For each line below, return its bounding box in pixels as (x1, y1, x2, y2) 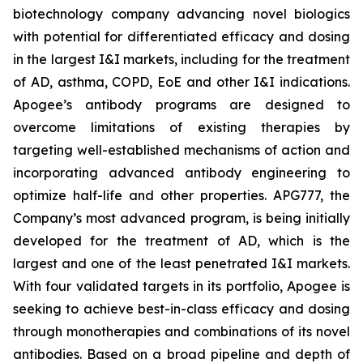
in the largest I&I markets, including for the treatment (13, 51, 350, 67)
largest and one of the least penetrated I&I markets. (13, 255, 350, 271)
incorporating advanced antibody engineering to (13, 164, 350, 181)
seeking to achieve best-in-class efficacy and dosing (13, 301, 350, 317)
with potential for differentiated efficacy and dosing (13, 28, 350, 45)
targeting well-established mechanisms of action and (13, 142, 350, 158)
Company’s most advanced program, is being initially (13, 210, 350, 226)
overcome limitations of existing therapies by (13, 119, 350, 135)
